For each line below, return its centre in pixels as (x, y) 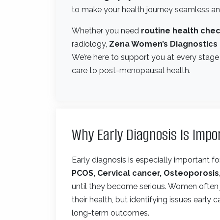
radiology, (90, 44)
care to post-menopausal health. (131, 70)
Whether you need (106, 30)
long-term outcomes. (110, 213)
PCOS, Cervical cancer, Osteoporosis (145, 173)
